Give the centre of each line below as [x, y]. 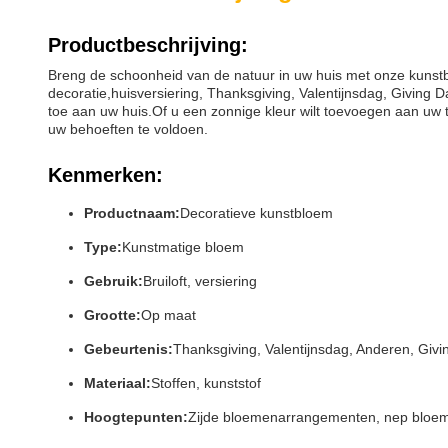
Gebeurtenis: [128, 349]
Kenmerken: [105, 175]
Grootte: [112, 315]
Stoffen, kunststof [206, 383]
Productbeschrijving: [148, 45]
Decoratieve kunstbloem [256, 213]
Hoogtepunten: [136, 417]
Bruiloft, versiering [200, 281]
